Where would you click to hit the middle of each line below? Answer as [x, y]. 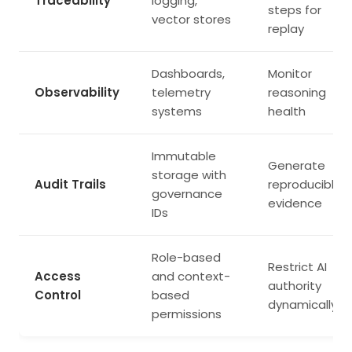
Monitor [290, 74]
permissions [187, 314]
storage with [189, 175]
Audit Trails [70, 185]
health [287, 112]
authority [295, 286]
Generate [297, 166]
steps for [295, 10]
